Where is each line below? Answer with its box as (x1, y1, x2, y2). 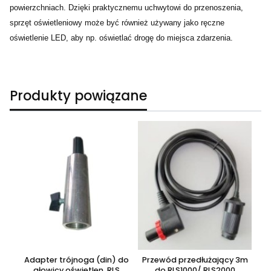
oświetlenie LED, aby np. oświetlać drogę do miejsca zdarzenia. (10, 33, 233, 42)
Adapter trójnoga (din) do (24, 255, 129, 266)
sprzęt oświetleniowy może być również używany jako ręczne (10, 18, 224, 27)
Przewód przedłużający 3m (142, 255, 248, 266)
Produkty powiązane (10, 86, 147, 105)
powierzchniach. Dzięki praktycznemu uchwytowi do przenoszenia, (10, 2, 243, 12)
